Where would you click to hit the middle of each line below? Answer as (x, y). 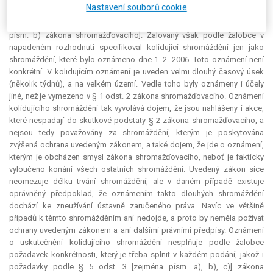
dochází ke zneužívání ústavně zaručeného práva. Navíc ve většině (136, 206)
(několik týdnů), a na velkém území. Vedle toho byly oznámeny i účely (136, 84)
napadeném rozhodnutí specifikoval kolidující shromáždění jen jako (136, 48)
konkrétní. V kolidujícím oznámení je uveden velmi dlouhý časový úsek (136, 72)
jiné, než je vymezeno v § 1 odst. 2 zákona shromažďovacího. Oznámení (136, 96)
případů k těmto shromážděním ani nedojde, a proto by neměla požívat (136, 218)
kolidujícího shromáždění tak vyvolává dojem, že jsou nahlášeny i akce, (136, 108)
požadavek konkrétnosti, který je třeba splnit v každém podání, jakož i (136, 255)
